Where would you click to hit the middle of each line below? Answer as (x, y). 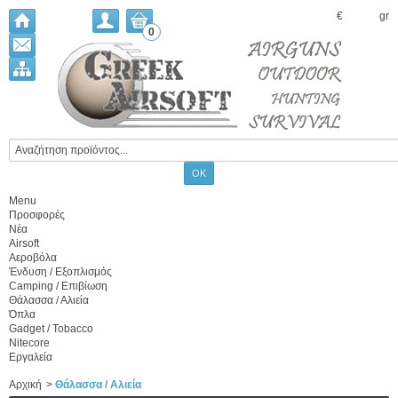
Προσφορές (37, 215)
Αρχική (25, 385)
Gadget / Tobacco (51, 329)
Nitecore (29, 343)
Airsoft (24, 243)
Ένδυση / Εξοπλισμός (60, 272)
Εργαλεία (31, 357)
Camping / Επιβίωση (58, 286)
